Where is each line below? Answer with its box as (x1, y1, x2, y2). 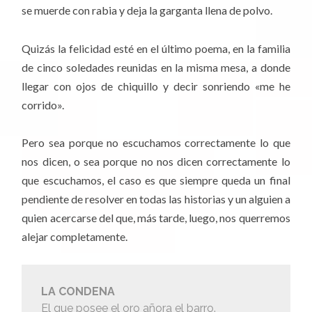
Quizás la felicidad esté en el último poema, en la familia (22, 41, 290, 55)
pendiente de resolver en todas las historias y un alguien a (22, 192, 290, 205)
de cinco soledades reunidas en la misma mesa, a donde (22, 60, 290, 74)
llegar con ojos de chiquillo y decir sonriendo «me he (22, 79, 290, 93)
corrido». (22, 97, 65, 111)
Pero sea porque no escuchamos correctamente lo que (22, 135, 290, 149)
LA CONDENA (40, 285, 115, 299)
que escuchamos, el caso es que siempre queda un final (22, 173, 290, 187)
